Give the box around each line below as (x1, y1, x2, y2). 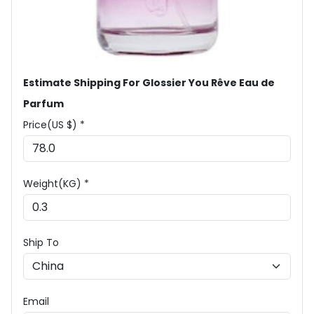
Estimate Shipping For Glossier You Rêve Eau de (23, 76, 275, 90)
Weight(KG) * (23, 177, 89, 191)
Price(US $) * (23, 118, 85, 132)
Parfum (23, 97, 64, 111)
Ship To (23, 235, 59, 250)
